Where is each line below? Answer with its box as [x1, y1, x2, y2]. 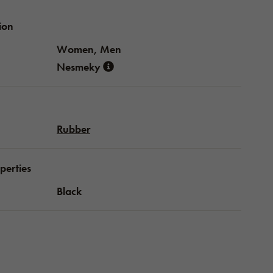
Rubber [57, 122, 90, 136]
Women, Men [57, 42, 121, 56]
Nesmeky [57, 60, 103, 74]
